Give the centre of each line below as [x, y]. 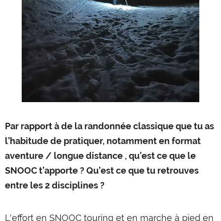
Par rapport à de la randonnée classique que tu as [110, 126]
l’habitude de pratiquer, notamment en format [103, 141]
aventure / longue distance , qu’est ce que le [100, 156]
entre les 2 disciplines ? [55, 185]
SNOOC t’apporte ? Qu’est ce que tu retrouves [102, 171]
